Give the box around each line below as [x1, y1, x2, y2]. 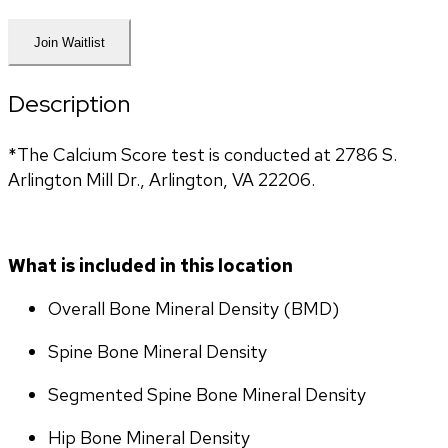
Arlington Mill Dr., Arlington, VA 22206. [8, 167, 315, 191]
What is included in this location [8, 253, 293, 277]
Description [8, 87, 130, 119]
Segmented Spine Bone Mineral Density [48, 382, 366, 406]
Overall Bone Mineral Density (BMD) [48, 296, 339, 320]
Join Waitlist [34, 35, 105, 51]
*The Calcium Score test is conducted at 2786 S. [8, 142, 397, 166]
